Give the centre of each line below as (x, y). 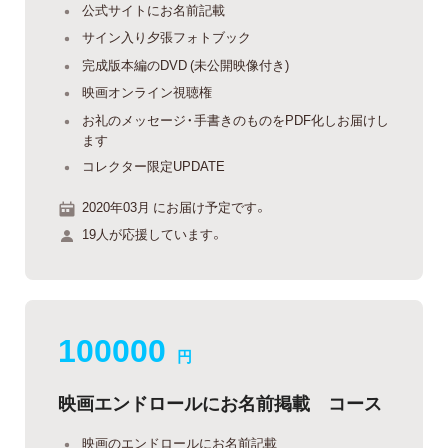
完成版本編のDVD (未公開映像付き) (185, 64)
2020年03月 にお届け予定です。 (174, 206)
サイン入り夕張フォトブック (166, 37)
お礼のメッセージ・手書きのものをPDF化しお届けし (235, 119)
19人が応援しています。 (152, 234)
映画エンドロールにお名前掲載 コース (220, 403)
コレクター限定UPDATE (153, 166)
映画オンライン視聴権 (147, 92)
